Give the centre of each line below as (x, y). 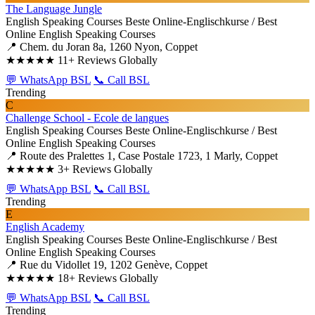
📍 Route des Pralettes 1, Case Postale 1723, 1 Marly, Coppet (142, 156)
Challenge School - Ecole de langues (87, 118)
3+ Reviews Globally (105, 169)
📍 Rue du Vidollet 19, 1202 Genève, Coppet (107, 265)
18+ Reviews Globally (108, 278)
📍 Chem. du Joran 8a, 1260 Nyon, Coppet (102, 47)
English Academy (45, 227)
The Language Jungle (54, 9)
